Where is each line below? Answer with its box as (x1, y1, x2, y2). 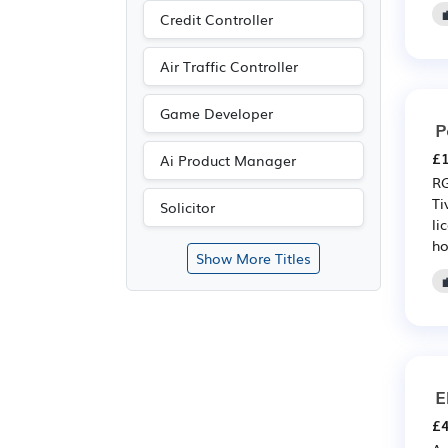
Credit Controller (160, 9, 273, 29)
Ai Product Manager (160, 150, 296, 170)
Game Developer (160, 103, 273, 123)
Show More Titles (196, 248, 311, 268)
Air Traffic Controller (160, 56, 298, 76)
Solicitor (160, 197, 215, 217)
